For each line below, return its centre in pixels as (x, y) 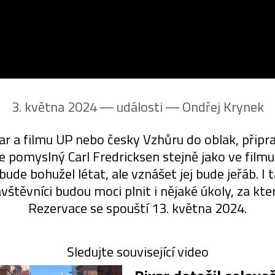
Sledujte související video (137, 252)
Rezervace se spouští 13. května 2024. (137, 208)
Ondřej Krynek (223, 107)
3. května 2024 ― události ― (97, 107)
